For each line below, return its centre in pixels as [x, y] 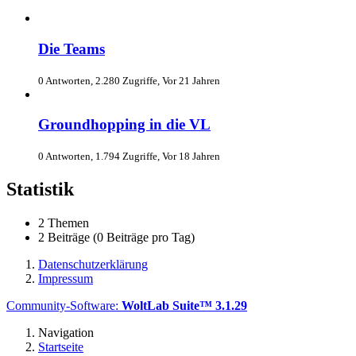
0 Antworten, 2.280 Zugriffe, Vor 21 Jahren [129, 80]
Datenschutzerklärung [93, 264]
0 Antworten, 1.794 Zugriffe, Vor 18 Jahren [129, 157]
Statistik [40, 190]
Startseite [61, 347]
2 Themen [64, 223]
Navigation [66, 333]
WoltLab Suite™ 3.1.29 [184, 306]
